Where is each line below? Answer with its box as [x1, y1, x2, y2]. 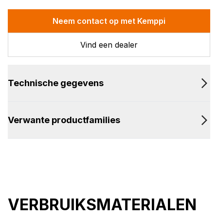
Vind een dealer [80, 40, 138, 50]
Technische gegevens [8, 78, 104, 88]
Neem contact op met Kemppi [53, 16, 165, 26]
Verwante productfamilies [8, 115, 120, 125]
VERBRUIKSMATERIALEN [8, 195, 197, 214]
